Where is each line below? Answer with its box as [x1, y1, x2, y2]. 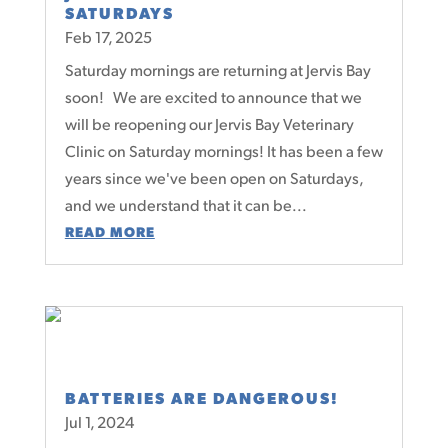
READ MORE [64, 221, 155, 240]
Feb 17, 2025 [64, 25, 152, 47]
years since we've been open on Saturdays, [64, 166, 363, 188]
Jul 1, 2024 [64, 411, 134, 433]
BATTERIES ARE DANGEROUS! [64, 387, 339, 409]
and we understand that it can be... [64, 193, 307, 215]
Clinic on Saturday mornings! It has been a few [64, 139, 383, 161]
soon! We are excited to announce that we [64, 85, 362, 107]
